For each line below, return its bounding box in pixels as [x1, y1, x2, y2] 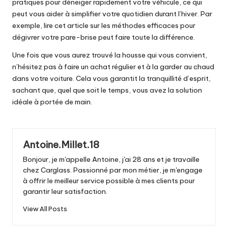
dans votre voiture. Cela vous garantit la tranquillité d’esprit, [12, 74, 211, 83]
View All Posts [23, 205, 67, 213]
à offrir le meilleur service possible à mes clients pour [23, 176, 195, 185]
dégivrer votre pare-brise [12, 33, 97, 42]
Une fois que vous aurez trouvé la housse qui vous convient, [12, 50, 207, 60]
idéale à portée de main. [12, 97, 92, 107]
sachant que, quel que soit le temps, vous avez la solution [12, 85, 202, 95]
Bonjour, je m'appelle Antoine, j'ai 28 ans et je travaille [23, 154, 199, 164]
